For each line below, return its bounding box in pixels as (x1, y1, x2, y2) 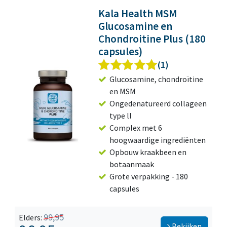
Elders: (19, 212, 44, 223)
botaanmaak (109, 159, 155, 170)
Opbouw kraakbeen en (109, 147, 187, 158)
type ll (109, 110, 132, 121)
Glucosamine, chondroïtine (109, 74, 204, 85)
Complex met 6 (109, 123, 163, 133)
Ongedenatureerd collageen (109, 98, 207, 109)
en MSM (109, 86, 136, 97)
